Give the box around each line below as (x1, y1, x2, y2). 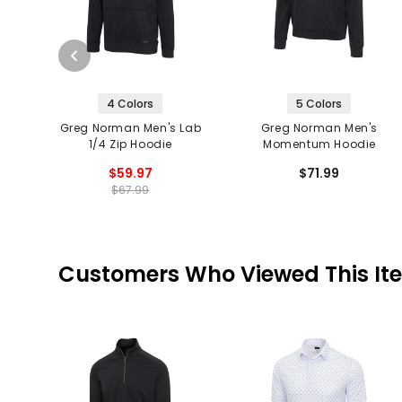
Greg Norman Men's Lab (59, 120, 202, 136)
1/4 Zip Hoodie (88, 136, 173, 153)
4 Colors (107, 96, 154, 112)
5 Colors (296, 96, 343, 112)
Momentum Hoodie (262, 136, 376, 153)
